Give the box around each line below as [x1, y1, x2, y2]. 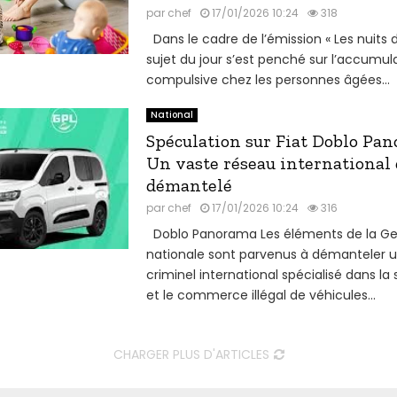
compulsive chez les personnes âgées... [145, 71, 390, 89]
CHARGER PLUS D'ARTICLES [113, 346, 269, 363]
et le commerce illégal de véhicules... [145, 286, 376, 304]
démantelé [145, 175, 232, 196]
